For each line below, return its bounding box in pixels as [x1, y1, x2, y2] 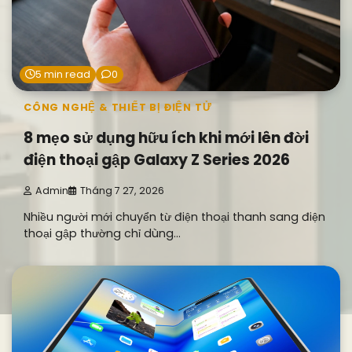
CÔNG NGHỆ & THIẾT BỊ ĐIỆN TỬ [24, 100, 212, 114]
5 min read [35, 67, 90, 81]
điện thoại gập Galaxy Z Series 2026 [24, 149, 290, 171]
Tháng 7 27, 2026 [80, 184, 164, 198]
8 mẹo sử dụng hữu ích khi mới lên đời [24, 127, 309, 149]
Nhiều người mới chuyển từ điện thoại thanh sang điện [24, 209, 325, 225]
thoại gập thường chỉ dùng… [24, 225, 181, 242]
